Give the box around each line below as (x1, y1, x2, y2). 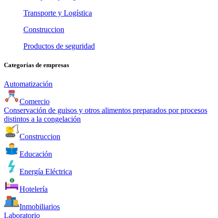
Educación (19, 150, 52, 159)
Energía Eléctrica (19, 167, 72, 176)
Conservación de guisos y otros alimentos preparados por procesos (4, 106, 207, 115)
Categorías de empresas (4, 61, 69, 69)
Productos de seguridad (23, 42, 95, 50)
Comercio (19, 97, 50, 106)
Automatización (4, 80, 53, 89)
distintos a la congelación (4, 115, 81, 124)
